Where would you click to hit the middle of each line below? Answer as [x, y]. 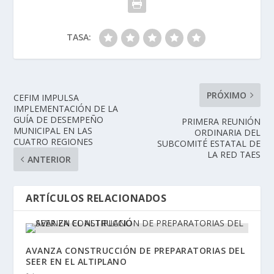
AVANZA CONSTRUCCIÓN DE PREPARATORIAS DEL [135, 251]
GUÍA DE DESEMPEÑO [59, 120]
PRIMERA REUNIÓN [221, 122]
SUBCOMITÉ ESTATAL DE [209, 144]
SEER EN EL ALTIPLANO [76, 262]
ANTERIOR [50, 160]
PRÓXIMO [226, 95]
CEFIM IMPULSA [46, 98]
